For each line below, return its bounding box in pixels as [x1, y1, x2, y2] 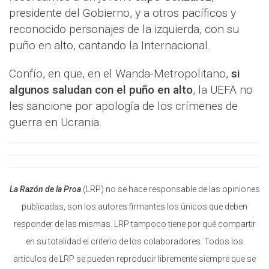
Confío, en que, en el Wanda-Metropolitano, [9, 67, 231, 80]
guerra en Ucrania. [9, 115, 102, 129]
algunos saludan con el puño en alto [9, 83, 193, 97]
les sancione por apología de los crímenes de [9, 99, 238, 113]
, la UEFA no [193, 83, 253, 97]
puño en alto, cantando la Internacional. [9, 38, 211, 52]
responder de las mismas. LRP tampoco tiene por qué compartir [13, 219, 256, 229]
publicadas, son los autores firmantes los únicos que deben [22, 202, 247, 211]
